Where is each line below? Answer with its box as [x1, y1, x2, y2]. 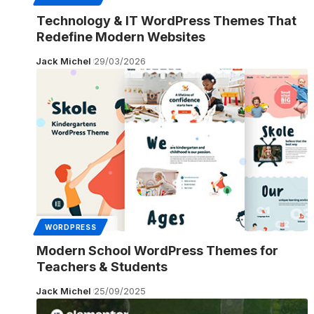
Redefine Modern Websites [36, 29, 205, 44]
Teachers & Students [36, 259, 168, 274]
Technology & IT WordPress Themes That [36, 13, 296, 28]
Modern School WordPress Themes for [36, 243, 278, 258]
